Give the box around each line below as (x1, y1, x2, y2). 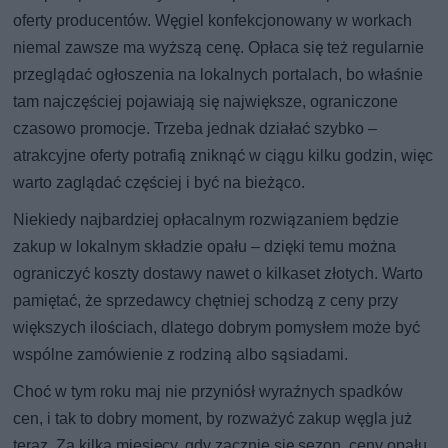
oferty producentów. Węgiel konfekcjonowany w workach (13, 11, 413, 31)
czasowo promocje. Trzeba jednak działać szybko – (13, 119, 378, 139)
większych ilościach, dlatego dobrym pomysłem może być (13, 318, 421, 338)
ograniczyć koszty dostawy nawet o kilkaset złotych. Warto (13, 264, 424, 284)
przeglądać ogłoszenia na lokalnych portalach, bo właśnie (13, 65, 424, 85)
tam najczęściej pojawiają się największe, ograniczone (13, 92, 399, 112)
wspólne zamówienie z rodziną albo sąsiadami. (13, 345, 349, 365)
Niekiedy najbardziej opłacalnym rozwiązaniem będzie (13, 210, 400, 230)
